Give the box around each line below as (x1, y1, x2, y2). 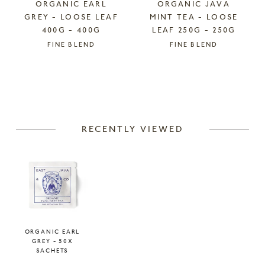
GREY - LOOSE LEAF (24, 14, 119, 22)
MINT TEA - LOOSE (149, 14, 238, 22)
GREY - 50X (31, 239, 73, 245)
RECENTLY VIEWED (81, 125, 184, 135)
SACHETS (35, 248, 69, 255)
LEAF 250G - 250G (151, 27, 236, 35)
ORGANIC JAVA (157, 1, 230, 9)
